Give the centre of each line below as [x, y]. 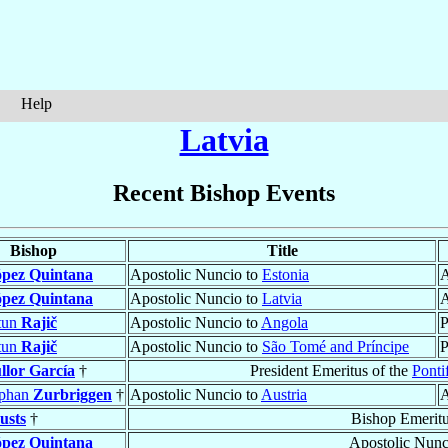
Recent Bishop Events [224, 193]
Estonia [285, 275]
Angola [284, 323]
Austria [284, 395]
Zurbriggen [72, 395]
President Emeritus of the [331, 371]
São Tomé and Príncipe [335, 347]
